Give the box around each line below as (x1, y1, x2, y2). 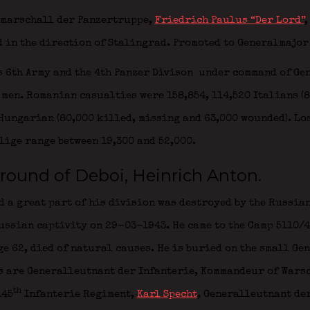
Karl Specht (136, 289, 197, 300)
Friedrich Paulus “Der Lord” (154, 15, 304, 26)
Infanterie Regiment (21, 289, 131, 300)
